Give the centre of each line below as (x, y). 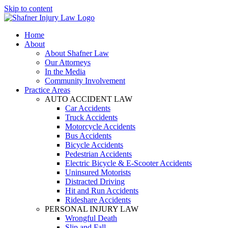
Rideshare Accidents (98, 200)
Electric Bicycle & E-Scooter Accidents (129, 163)
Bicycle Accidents (94, 145)
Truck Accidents (91, 117)
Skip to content (28, 8)
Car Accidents (88, 108)
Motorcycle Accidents (100, 126)
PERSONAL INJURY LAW (92, 209)
